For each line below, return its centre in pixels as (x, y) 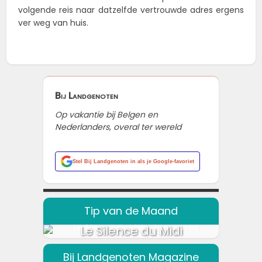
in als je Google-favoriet (161, 162)
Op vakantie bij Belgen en (106, 115)
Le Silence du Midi (131, 231)
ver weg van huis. (54, 23)
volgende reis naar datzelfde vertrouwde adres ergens (131, 10)
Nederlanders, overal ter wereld (118, 127)
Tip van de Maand (131, 211)
